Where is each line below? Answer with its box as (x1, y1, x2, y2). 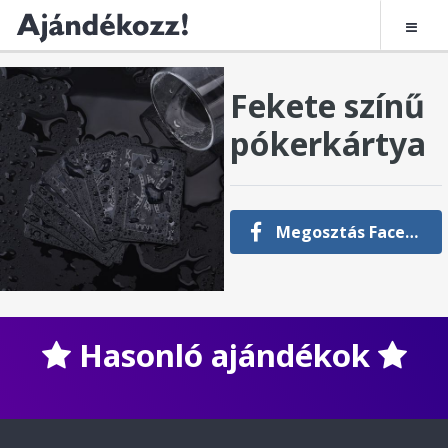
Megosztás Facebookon (272, 220, 406, 243)
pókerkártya (230, 122, 427, 165)
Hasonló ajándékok (70, 334, 378, 376)
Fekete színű (230, 84, 426, 127)
